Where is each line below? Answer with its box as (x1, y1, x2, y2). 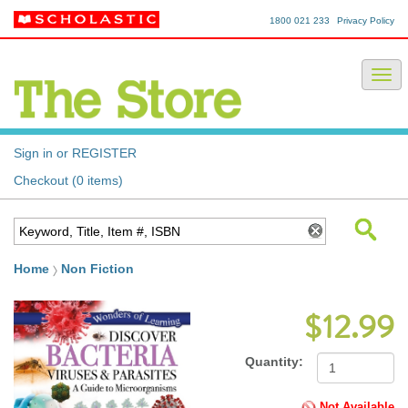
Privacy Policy (337, 15, 394, 25)
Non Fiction (57, 261, 134, 277)
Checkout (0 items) (14, 173, 123, 189)
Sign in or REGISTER (14, 146, 137, 161)
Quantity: (245, 354, 304, 370)
